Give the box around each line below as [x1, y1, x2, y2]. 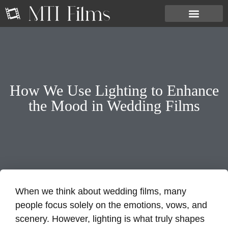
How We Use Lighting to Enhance [9, 82, 219, 99]
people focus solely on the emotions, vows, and [15, 200, 207, 210]
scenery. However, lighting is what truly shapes [15, 214, 205, 224]
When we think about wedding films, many [15, 186, 186, 196]
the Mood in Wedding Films [28, 97, 200, 114]
